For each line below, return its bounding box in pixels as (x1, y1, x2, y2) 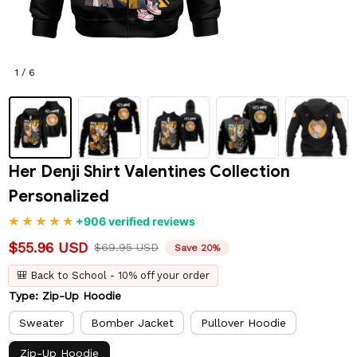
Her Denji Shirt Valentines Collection (8, 162, 290, 182)
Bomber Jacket (91, 316, 174, 329)
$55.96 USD (8, 239, 88, 257)
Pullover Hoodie (201, 316, 286, 329)
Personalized (8, 186, 109, 207)
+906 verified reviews (76, 214, 195, 229)
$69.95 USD (94, 241, 159, 254)
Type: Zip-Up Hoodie (9, 289, 121, 303)
